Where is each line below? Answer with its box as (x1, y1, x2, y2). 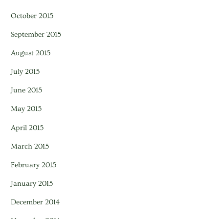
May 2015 (11, 105, 42, 113)
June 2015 (11, 86, 43, 95)
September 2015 (11, 30, 62, 39)
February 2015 (11, 160, 57, 169)
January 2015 (11, 179, 53, 188)
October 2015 (11, 11, 54, 20)
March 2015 (11, 142, 49, 151)
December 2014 (11, 198, 60, 207)
